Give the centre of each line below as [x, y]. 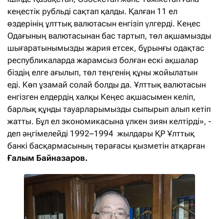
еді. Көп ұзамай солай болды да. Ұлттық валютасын [107, 85]
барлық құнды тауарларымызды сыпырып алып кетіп [109, 109]
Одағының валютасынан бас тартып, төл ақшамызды [109, 36]
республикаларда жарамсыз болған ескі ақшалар [103, 60]
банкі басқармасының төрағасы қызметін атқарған [106, 146]
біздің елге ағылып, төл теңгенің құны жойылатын [102, 73]
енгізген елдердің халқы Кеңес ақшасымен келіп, [101, 97]
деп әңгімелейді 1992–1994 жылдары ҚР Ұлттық [101, 134]
